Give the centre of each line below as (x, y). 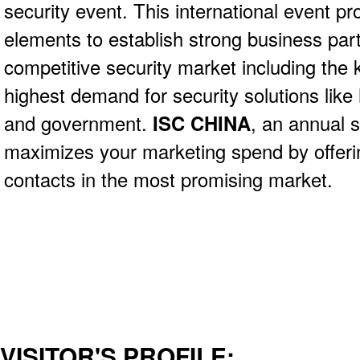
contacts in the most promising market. (168, 179)
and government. (78, 123)
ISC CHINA (202, 123)
